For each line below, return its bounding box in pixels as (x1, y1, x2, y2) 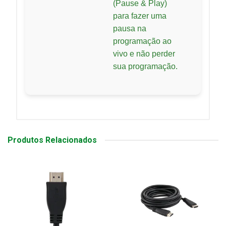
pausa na (113, 24, 146, 33)
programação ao (113, 37, 172, 46)
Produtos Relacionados (8, 135, 97, 145)
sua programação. (113, 62, 178, 71)
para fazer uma (113, 12, 166, 21)
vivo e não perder (113, 49, 175, 59)
